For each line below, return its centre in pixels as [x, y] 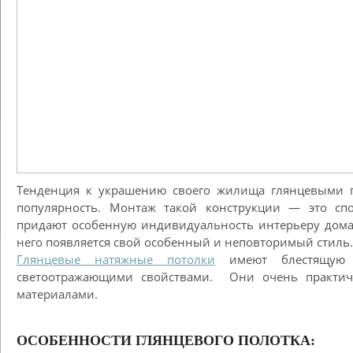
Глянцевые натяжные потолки [116, 259]
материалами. [57, 294]
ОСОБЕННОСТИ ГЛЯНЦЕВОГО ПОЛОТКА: [166, 340]
